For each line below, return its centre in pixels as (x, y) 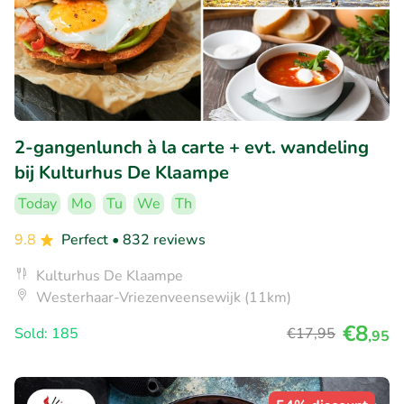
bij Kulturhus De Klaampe (122, 172)
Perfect (87, 239)
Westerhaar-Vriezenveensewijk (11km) (164, 297)
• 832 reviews (159, 239)
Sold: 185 (46, 333)
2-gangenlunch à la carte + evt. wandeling (192, 147)
